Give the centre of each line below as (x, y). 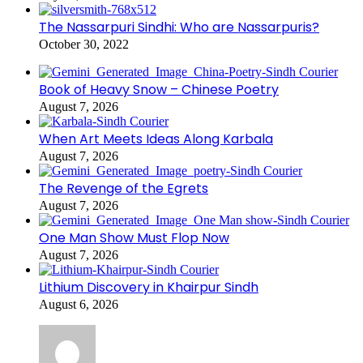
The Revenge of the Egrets (124, 189)
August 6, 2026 (79, 305)
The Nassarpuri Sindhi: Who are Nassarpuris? (179, 28)
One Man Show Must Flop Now (134, 238)
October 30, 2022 (84, 45)
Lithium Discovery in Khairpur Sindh (149, 288)
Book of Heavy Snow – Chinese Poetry (159, 90)
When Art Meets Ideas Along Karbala (156, 139)
